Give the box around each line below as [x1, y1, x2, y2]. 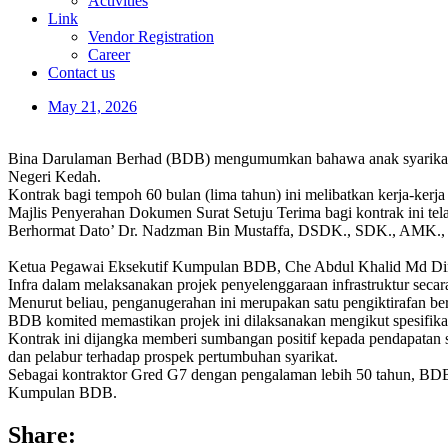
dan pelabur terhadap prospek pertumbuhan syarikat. [8, 348, 338, 365]
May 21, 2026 [48, 98, 137, 115]
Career [88, 46, 130, 63]
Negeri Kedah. [8, 168, 101, 185]
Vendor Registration [88, 28, 214, 45]
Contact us [48, 64, 115, 81]
